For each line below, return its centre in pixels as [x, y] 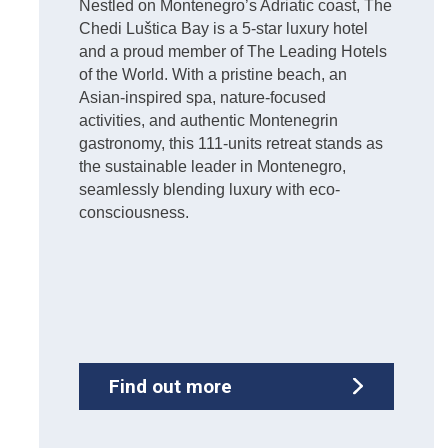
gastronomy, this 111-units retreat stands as [231, 143]
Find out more [170, 386]
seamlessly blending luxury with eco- [209, 189]
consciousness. [134, 212]
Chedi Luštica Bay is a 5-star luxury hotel [223, 28]
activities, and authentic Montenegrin [208, 120]
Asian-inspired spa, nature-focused [202, 97]
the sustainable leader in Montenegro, [212, 166]
